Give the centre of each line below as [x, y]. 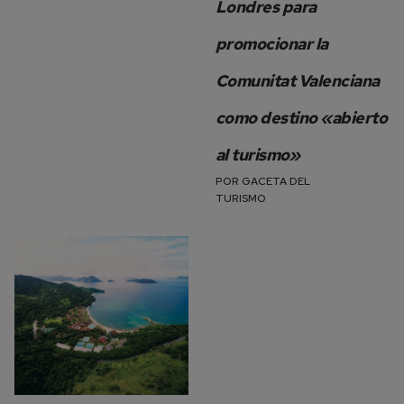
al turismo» [258, 155]
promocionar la [272, 44]
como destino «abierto [302, 118]
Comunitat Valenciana [298, 81]
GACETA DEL [276, 182]
